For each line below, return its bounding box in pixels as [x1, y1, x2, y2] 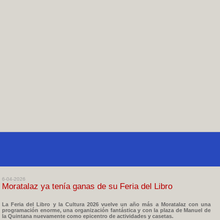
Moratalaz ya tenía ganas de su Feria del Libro [2, 182, 172, 191]
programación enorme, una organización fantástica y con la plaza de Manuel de [2, 207, 211, 213]
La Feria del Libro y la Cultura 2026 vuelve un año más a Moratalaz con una [2, 201, 211, 207]
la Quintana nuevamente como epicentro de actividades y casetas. [2, 213, 173, 219]
